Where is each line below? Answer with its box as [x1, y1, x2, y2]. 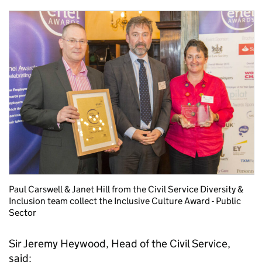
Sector [9, 206, 36, 218]
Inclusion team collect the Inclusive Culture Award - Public [9, 195, 241, 206]
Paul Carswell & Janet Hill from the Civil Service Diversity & [9, 183, 243, 195]
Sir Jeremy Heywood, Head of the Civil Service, [9, 236, 230, 250]
